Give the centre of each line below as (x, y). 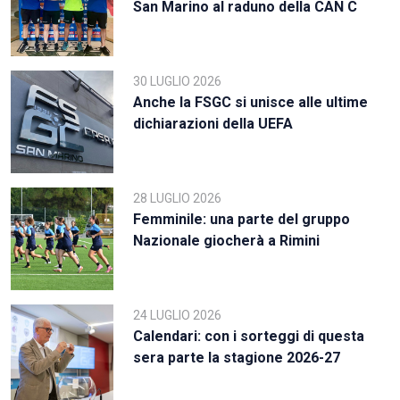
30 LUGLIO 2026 (178, 81)
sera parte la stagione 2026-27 (237, 357)
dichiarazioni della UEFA (213, 123)
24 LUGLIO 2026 (178, 315)
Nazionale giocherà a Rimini (227, 240)
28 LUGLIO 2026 (178, 198)
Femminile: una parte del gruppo (242, 219)
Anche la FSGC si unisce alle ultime (251, 102)
